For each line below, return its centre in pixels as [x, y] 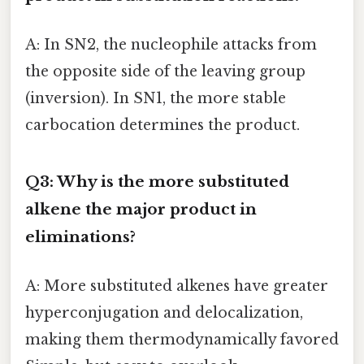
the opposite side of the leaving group [165, 71]
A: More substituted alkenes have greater [177, 286]
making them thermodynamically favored [182, 339]
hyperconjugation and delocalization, [164, 312]
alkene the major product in [141, 210]
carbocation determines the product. [162, 125]
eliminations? [80, 237]
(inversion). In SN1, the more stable [156, 98]
